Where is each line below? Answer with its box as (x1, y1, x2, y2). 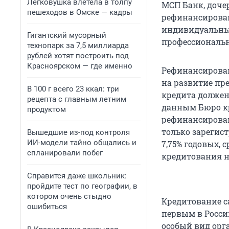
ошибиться (27, 202, 67, 211)
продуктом (27, 105, 66, 114)
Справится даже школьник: (27, 171, 127, 180)
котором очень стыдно (27, 192, 111, 201)
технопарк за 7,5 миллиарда (27, 41, 129, 50)
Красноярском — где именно (27, 61, 132, 71)
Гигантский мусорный (27, 31, 106, 40)
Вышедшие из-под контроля (27, 128, 130, 137)
